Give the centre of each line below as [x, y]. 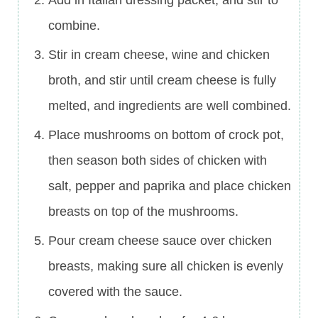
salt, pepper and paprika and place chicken [170, 186]
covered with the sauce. [115, 292]
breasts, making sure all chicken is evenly [166, 267]
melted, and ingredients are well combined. [170, 106]
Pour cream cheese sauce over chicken [160, 241]
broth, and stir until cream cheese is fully [162, 81]
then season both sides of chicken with [158, 161]
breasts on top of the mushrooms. [143, 212]
